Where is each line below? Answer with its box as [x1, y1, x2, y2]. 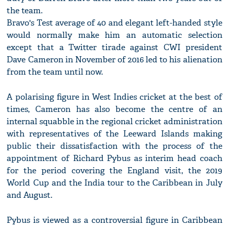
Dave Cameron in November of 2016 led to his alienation [7, 54, 222, 65]
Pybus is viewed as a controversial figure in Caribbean [7, 215, 222, 226]
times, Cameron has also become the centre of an [7, 104, 222, 115]
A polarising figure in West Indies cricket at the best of [7, 91, 222, 103]
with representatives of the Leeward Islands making [7, 128, 222, 140]
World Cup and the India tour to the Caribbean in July [7, 177, 222, 189]
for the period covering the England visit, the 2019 [7, 165, 222, 176]
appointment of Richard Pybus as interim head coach [7, 153, 222, 164]
